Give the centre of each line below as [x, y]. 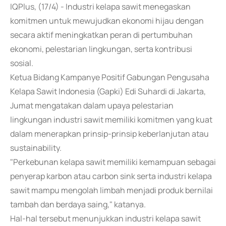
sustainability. [36, 148]
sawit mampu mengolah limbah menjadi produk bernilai [111, 190]
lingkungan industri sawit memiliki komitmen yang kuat [111, 120]
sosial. [22, 63]
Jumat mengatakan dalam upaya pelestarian [92, 105]
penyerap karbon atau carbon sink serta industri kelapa [111, 176]
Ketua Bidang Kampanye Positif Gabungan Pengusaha [110, 77]
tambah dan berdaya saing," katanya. [78, 204]
